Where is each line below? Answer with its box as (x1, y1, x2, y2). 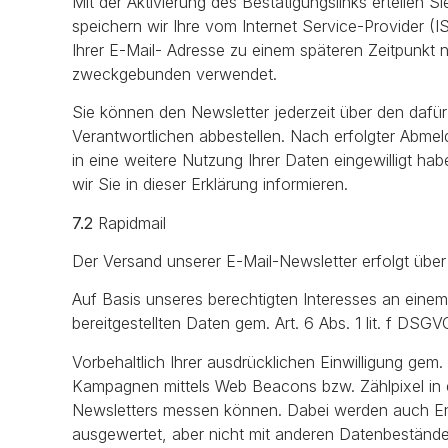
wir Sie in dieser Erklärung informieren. (72, 174, 348, 195)
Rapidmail (93, 212, 166, 233)
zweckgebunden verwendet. (72, 63, 277, 84)
